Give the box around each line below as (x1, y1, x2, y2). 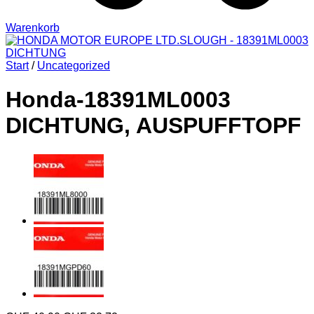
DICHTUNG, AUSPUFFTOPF (6, 113, 301, 139)
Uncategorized (37, 59, 110, 71)
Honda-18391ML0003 (6, 87, 231, 113)
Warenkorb (6, 21, 60, 34)
